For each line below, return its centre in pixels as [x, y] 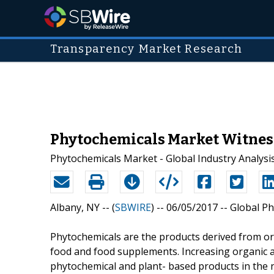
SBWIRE [133, 207]
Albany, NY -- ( [83, 207]
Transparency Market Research [146, 49]
